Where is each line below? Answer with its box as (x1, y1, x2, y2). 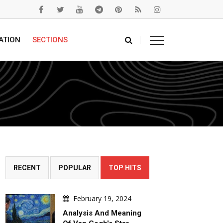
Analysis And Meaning (63, 209, 141, 218)
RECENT (13, 164, 41, 172)
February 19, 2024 (73, 194, 131, 203)
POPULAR (58, 164, 91, 172)
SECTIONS (32, 35, 68, 44)
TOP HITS (109, 164, 141, 172)
